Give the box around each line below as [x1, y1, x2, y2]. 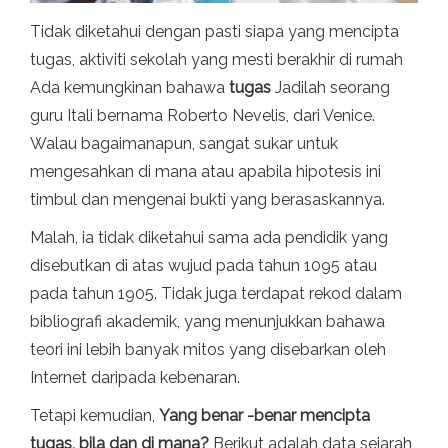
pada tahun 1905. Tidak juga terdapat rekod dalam [30, 283, 402, 303]
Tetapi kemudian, [30, 405, 159, 425]
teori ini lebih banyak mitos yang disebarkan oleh [30, 339, 386, 359]
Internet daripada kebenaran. [30, 367, 240, 387]
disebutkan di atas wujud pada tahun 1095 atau [30, 255, 377, 275]
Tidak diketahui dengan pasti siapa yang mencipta [30, 21, 399, 41]
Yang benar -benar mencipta [159, 405, 370, 425]
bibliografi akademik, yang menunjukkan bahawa [30, 311, 385, 331]
